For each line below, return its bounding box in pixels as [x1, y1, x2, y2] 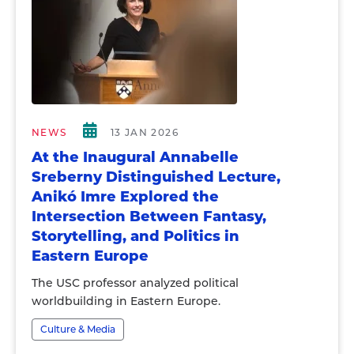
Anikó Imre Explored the [32, 188, 219, 205]
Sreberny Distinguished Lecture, [32, 168, 281, 186]
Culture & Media [40, 323, 115, 335]
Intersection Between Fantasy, [32, 208, 266, 225]
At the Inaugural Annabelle [32, 149, 239, 166]
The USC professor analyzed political [32, 276, 239, 290]
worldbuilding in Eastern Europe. [32, 294, 220, 308]
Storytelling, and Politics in [32, 228, 239, 245]
